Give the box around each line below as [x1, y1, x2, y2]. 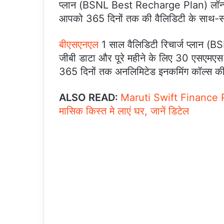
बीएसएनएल [59, 38, 98, 50]
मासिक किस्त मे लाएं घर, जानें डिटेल [59, 104, 189, 117]
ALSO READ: [59, 91, 120, 103]
